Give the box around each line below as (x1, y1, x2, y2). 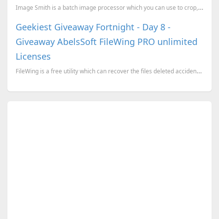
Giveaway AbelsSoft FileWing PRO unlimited (15, 35, 197, 47)
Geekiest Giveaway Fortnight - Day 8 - (15, 21, 171, 33)
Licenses (15, 50, 51, 62)
